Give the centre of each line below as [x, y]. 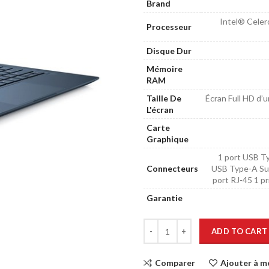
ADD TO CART [240, 231]
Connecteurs [172, 168]
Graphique [168, 139]
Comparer [175, 263]
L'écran [160, 110]
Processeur [169, 27]
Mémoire [165, 69]
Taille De [164, 98]
